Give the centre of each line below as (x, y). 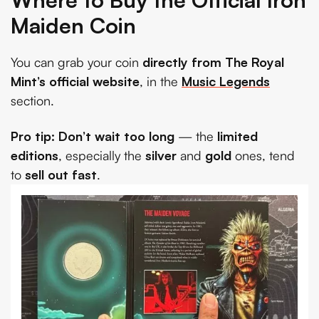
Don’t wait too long (116, 136)
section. (32, 101)
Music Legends (226, 82)
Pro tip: (33, 136)
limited (237, 136)
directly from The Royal (213, 62)
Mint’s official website (75, 82)
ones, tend (263, 155)
